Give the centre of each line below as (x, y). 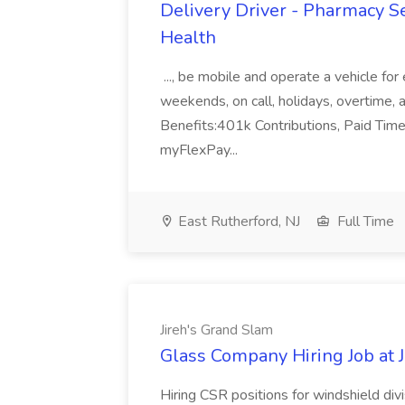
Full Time (364, 221)
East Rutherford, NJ (237, 221)
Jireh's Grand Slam (217, 330)
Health (188, 38)
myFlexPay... (201, 150)
